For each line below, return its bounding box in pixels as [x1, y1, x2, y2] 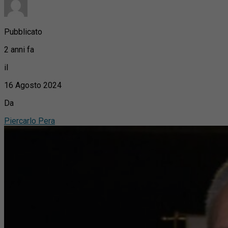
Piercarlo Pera [4, 116, 55, 126]
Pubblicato [4, 26, 42, 37]
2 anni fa [4, 44, 34, 54]
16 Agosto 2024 [4, 80, 62, 90]
